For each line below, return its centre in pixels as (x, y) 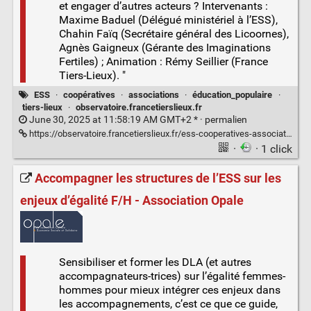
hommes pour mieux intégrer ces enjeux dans (169, 289)
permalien (226, 119)
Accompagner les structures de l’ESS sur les (158, 179)
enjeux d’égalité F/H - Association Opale (132, 200)
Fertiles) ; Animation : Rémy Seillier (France (163, 61)
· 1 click (274, 149)
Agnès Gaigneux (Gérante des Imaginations (165, 47)
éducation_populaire (233, 95)
